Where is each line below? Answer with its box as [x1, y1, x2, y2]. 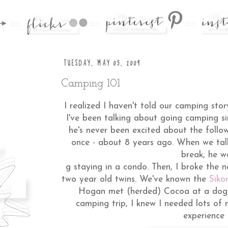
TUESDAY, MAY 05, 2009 [63, 58, 141, 69]
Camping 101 [61, 77, 120, 90]
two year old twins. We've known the [61, 175, 209, 184]
